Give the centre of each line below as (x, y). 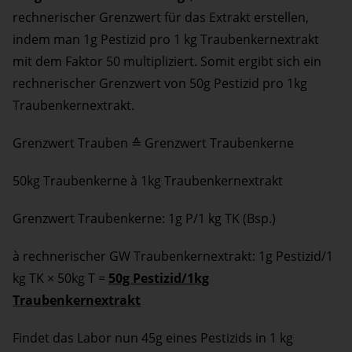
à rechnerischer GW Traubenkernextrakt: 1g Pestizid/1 (173, 257)
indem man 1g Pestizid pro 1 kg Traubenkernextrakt (166, 40)
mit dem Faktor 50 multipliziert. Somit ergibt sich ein (167, 62)
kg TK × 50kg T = (60, 279)
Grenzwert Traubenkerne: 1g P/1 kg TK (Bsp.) (144, 219)
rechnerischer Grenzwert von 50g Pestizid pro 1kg (160, 84)
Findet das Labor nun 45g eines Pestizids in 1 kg (153, 338)
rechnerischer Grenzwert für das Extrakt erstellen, (161, 18)
